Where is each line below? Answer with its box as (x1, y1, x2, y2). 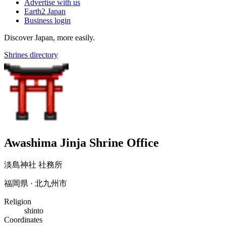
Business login (24, 16, 71, 25)
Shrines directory (4, 50, 58, 59)
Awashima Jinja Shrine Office (4, 136, 159, 149)
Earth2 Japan (24, 7, 66, 16)
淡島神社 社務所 (4, 160, 63, 169)
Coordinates (4, 215, 42, 224)
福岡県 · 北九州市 (4, 179, 67, 188)
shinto (24, 206, 43, 215)
